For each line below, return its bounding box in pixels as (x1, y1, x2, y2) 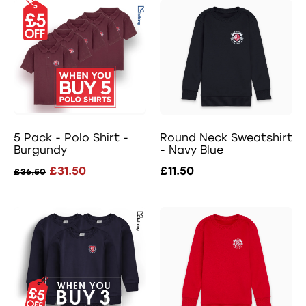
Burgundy (14, 143, 67, 156)
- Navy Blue (160, 143, 223, 156)
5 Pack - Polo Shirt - (14, 130, 128, 144)
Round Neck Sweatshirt (160, 130, 292, 144)
